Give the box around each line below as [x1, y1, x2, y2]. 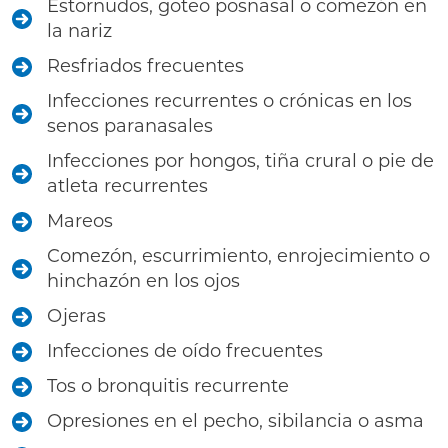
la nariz [47, 20, 112, 42]
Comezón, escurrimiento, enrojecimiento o [47, 245, 430, 267]
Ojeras [47, 305, 106, 327]
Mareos [47, 210, 113, 232]
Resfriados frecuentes [47, 55, 244, 77]
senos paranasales [47, 115, 213, 137]
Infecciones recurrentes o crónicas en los [47, 90, 412, 112]
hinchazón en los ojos [47, 270, 240, 292]
